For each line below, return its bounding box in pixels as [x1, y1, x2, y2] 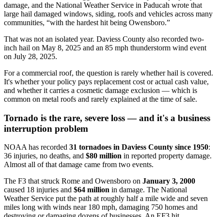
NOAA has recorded [4, 143, 69, 152]
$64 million [74, 186, 109, 194]
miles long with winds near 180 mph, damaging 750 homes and [4, 203, 198, 212]
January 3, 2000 [142, 177, 195, 186]
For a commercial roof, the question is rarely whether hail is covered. [4, 68, 213, 77]
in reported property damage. [122, 152, 212, 160]
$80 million [86, 152, 122, 160]
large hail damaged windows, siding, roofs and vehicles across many [4, 9, 213, 18]
